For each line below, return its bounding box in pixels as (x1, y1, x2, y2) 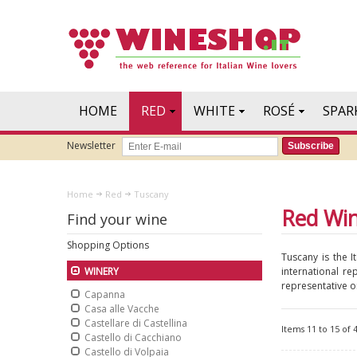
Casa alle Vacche (84, 302, 159, 316)
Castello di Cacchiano (84, 331, 182, 344)
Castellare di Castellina (84, 316, 187, 330)
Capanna (84, 288, 125, 301)
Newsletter (67, 139, 116, 152)
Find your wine (67, 210, 167, 229)
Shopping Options (67, 238, 149, 252)
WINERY (84, 265, 119, 278)
